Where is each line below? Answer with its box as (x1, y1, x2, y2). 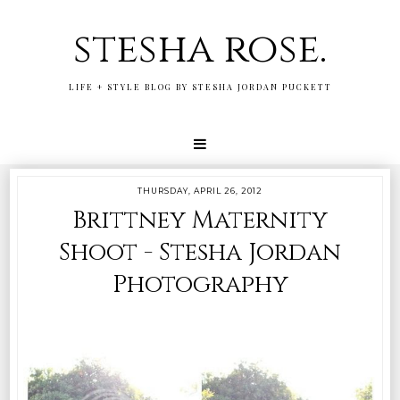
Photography (112, 268, 288, 301)
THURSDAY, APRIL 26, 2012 (137, 185, 262, 196)
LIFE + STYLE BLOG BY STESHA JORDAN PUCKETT (68, 80, 332, 92)
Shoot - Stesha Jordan (59, 236, 341, 269)
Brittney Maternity (72, 204, 328, 237)
